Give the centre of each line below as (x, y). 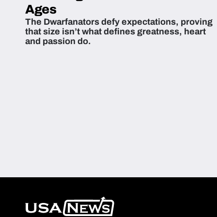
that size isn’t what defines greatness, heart (116, 31)
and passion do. (58, 41)
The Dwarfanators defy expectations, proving (119, 22)
